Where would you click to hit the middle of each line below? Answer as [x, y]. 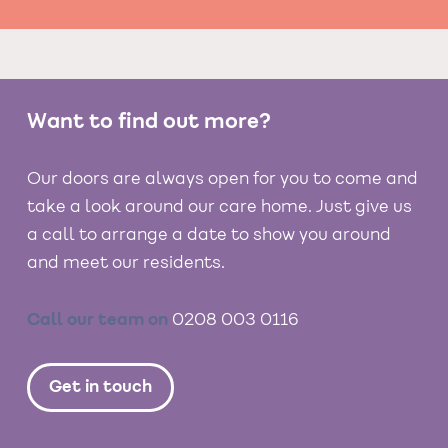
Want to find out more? [149, 121]
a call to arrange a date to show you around [209, 235]
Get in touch [101, 387]
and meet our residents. [126, 263]
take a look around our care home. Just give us [219, 207]
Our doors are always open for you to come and [222, 179]
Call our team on [97, 319]
